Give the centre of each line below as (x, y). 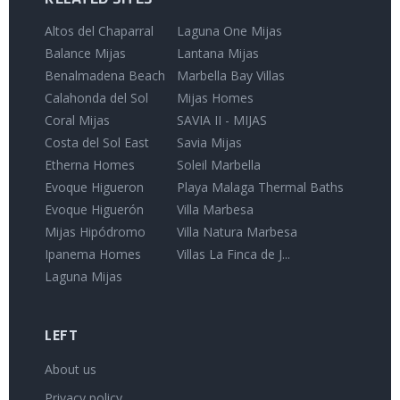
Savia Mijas (209, 142)
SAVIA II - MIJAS (222, 120)
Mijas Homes (215, 98)
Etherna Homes (90, 165)
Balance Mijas (85, 53)
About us (71, 369)
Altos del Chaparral (99, 31)
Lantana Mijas (218, 53)
